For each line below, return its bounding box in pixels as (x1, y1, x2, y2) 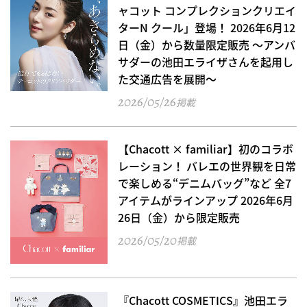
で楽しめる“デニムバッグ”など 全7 (118, 174, 292, 191)
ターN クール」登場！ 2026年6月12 (118, 19, 296, 36)
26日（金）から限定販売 (118, 208, 241, 225)
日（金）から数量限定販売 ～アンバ (118, 36, 296, 53)
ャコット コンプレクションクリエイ (118, 1, 297, 19)
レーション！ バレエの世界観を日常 (118, 157, 297, 174)
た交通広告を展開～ (118, 70, 217, 87)
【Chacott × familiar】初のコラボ (118, 140, 294, 157)
